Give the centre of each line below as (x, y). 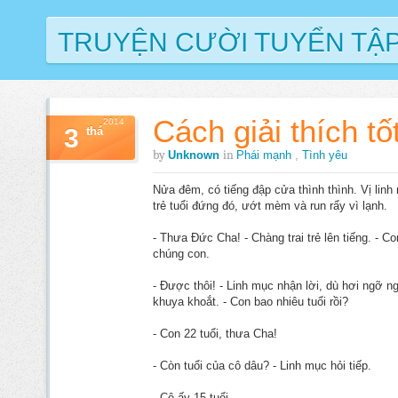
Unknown (195, 155)
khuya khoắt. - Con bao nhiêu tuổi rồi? (251, 302)
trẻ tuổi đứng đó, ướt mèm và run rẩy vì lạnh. (270, 206)
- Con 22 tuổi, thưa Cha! (215, 334)
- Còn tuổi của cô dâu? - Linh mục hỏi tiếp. (262, 366)
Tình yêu (325, 155)
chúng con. (181, 254)
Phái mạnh (266, 155)
